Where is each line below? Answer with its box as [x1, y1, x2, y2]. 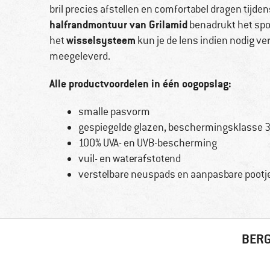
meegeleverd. [49, 49, 110, 63]
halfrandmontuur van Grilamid [49, 17, 187, 32]
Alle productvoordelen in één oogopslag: [49, 77, 231, 91]
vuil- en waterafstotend [78, 152, 181, 166]
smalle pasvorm [78, 105, 150, 119]
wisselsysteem [66, 33, 136, 48]
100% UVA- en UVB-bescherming [78, 136, 217, 150]
